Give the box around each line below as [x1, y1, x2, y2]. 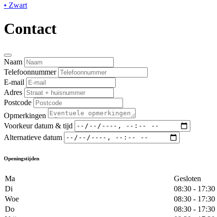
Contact [4, 20, 57, 38]
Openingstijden [4, 155, 39, 161]
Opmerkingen [4, 111, 46, 120]
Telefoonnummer [4, 67, 56, 76]
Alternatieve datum [4, 133, 62, 141]
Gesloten [174, 174, 201, 183]
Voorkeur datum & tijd [4, 121, 73, 130]
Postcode [4, 98, 31, 107]
